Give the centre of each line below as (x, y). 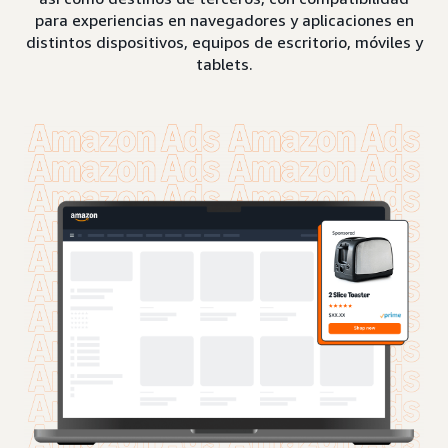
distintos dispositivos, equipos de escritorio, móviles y (224, 41)
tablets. (224, 63)
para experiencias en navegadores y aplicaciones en (224, 19)
